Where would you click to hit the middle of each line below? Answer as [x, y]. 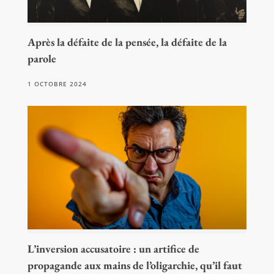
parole [42, 58]
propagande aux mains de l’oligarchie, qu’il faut [135, 265]
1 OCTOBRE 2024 [57, 83]
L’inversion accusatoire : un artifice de [113, 248]
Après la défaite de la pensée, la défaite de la [127, 42]
